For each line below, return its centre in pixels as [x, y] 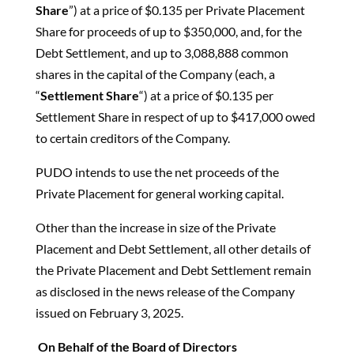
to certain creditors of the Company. [132, 138]
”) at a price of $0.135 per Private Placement [186, 10]
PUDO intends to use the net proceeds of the [157, 172]
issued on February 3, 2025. [109, 313]
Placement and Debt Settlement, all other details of [173, 249]
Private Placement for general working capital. [159, 193]
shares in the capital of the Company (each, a [155, 74]
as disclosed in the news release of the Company [165, 291]
